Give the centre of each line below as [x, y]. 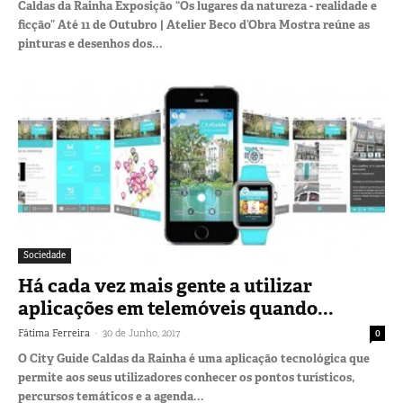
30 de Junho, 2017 [141, 332]
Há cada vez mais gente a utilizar [165, 286]
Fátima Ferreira [54, 332]
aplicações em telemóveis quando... [176, 308]
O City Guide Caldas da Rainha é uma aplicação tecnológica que [194, 358]
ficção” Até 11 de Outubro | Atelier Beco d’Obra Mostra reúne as [194, 25]
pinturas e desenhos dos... [90, 44]
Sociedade [45, 255]
